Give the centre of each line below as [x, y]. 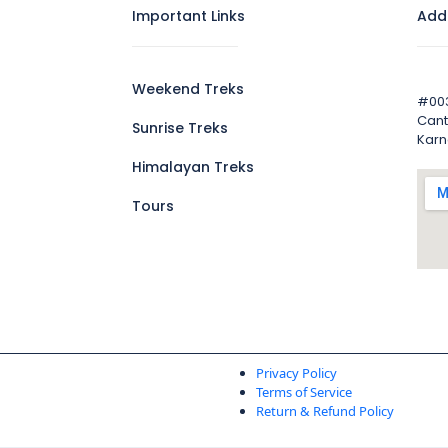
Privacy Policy [296, 373]
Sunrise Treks [180, 128]
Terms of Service [304, 392]
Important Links [188, 16]
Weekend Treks [188, 89]
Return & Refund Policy [325, 411]
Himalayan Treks [193, 167]
